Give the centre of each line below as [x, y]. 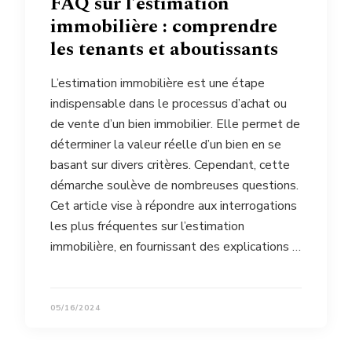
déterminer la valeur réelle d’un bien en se [166, 144]
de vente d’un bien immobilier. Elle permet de [175, 124]
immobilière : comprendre [164, 26]
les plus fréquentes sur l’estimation [147, 226]
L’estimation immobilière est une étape [158, 83]
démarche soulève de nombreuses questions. [174, 185]
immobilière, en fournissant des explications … [176, 246]
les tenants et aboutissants [164, 49]
